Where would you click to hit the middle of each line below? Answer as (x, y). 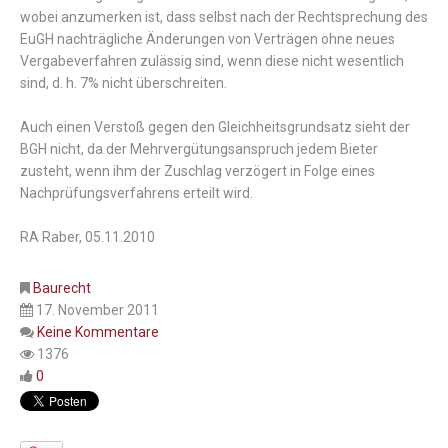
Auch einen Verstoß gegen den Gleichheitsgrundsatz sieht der (215, 127)
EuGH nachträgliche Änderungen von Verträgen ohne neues (207, 39)
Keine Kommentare (98, 332)
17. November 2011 (97, 310)
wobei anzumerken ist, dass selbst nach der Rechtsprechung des (224, 17)
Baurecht (62, 288)
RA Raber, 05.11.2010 (87, 237)
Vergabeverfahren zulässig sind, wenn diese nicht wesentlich (212, 61)
